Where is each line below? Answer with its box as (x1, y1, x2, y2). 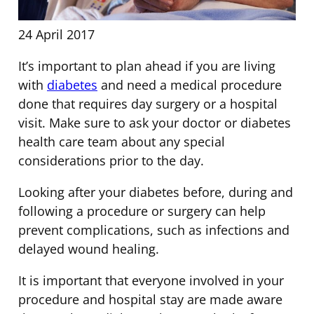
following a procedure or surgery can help (18, 203, 266, 219)
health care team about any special (18, 133, 225, 150)
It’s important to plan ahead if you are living (18, 57, 275, 74)
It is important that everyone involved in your (18, 272, 284, 289)
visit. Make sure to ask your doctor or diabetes (18, 114, 291, 131)
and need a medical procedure (97, 76, 282, 93)
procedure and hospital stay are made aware (18, 291, 282, 308)
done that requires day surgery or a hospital (18, 95, 278, 112)
